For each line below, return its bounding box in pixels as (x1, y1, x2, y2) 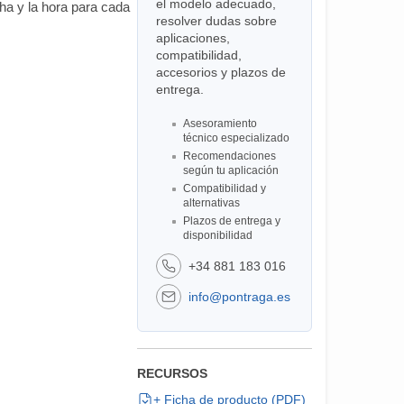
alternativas (182, 197, 240, 209)
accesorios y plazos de (155, 65, 286, 79)
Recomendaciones (182, 150, 276, 162)
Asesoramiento (182, 117, 257, 130)
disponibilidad (182, 229, 252, 242)
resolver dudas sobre (155, 14, 277, 28)
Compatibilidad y (182, 182, 266, 195)
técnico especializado (182, 132, 289, 144)
